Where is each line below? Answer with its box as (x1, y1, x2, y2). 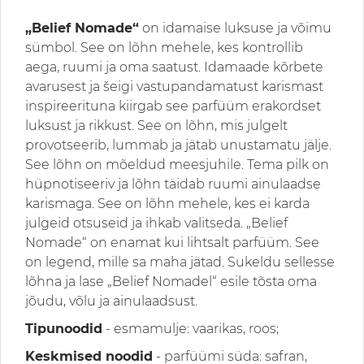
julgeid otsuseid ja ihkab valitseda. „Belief (25, 214, 288, 231)
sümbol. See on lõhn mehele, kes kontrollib (25, 39, 303, 55)
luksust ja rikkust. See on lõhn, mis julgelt (25, 117, 288, 133)
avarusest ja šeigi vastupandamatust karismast (25, 78, 323, 94)
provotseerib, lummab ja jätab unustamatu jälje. (25, 136, 331, 153)
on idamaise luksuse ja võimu (139, 19, 331, 36)
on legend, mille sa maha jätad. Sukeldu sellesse (25, 253, 335, 270)
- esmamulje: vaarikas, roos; (102, 320, 279, 336)
